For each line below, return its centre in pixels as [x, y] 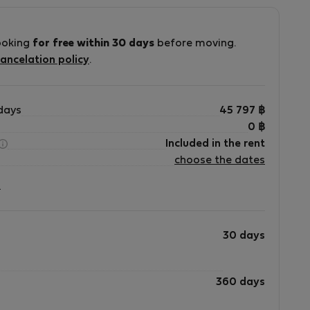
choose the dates [220, 161]
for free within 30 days [93, 44]
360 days [240, 282]
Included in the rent [215, 144]
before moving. [195, 44]
